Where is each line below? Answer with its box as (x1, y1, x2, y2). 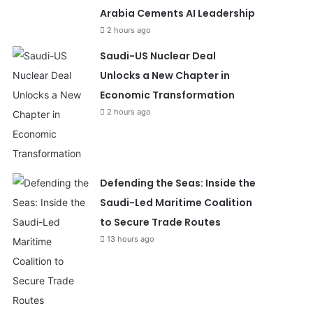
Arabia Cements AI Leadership (99, 6, 255, 20)
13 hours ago (106, 234, 154, 244)
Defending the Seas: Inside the (99, 176, 256, 190)
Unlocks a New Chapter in (99, 68, 230, 82)
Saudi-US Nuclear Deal (99, 49, 216, 63)
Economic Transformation (99, 88, 235, 102)
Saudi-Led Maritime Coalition (99, 196, 252, 210)
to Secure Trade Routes (99, 215, 221, 229)
